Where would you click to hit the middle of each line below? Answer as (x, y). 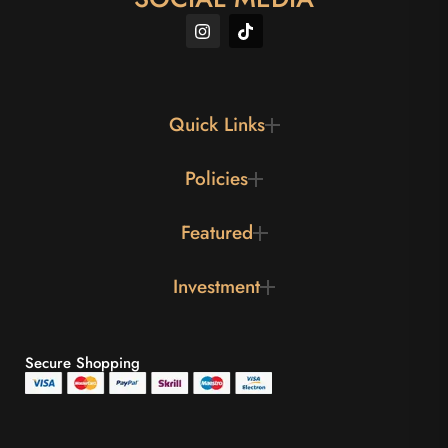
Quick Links (216, 125)
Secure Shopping (82, 363)
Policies (216, 179)
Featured (216, 233)
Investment (216, 287)
